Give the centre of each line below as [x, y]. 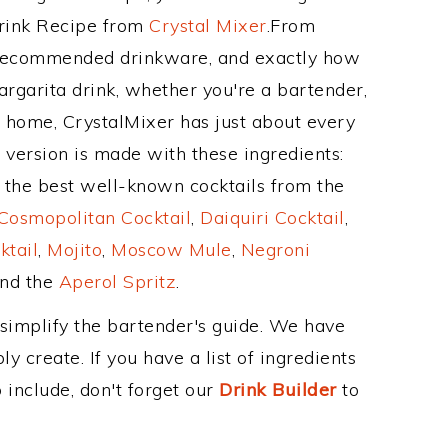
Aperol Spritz [117, 281]
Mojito [74, 249]
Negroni [275, 249]
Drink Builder [278, 389]
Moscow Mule [171, 249]
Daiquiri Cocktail [272, 217]
